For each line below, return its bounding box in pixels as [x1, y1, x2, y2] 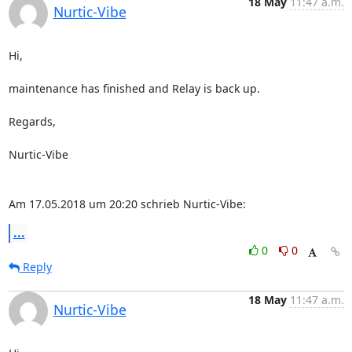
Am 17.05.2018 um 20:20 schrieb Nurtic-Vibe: [8, 196, 246, 211]
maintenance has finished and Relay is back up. [8, 81, 260, 96]
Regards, [8, 114, 56, 129]
